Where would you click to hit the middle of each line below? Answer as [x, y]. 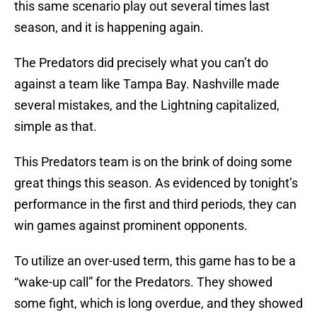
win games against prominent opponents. [131, 226]
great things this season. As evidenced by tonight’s [156, 183]
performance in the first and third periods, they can [155, 204]
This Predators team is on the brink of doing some [153, 162]
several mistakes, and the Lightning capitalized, [147, 105]
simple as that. [56, 127]
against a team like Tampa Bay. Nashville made [147, 84]
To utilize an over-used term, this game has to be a [155, 261]
